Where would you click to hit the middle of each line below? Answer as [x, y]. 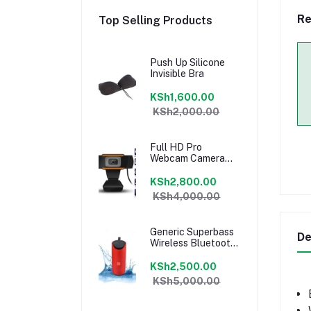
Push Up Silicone [188, 62]
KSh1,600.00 [183, 97]
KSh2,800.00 [184, 182]
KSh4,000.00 [187, 196]
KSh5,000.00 [187, 281]
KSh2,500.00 [184, 266]
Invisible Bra [177, 73]
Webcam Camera [188, 158]
